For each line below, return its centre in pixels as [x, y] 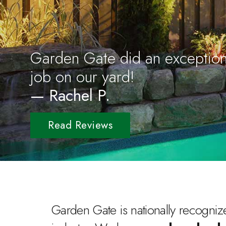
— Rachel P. [70, 96]
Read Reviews [80, 125]
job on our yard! [82, 77]
